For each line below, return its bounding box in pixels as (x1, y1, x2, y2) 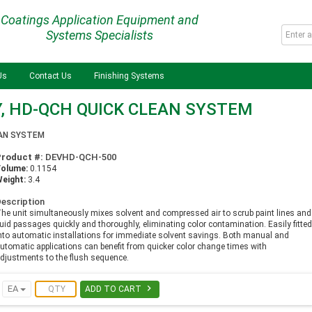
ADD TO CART (85, 284, 144, 294)
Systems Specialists (45, 28, 153, 42)
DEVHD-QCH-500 (43, 152, 117, 162)
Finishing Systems (94, 71, 164, 81)
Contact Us (29, 71, 72, 81)
